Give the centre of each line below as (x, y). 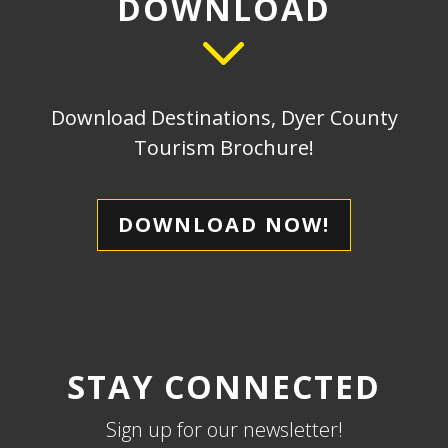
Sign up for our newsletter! (224, 429)
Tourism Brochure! (224, 147)
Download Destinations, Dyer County (224, 117)
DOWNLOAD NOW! (224, 224)
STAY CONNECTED (224, 386)
